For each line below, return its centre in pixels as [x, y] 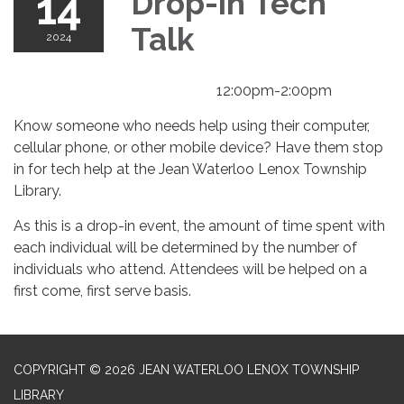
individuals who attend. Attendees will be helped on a [190, 269]
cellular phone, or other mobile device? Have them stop [198, 147]
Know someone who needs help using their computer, [192, 125]
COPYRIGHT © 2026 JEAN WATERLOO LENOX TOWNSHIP [186, 369]
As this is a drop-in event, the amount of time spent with [199, 225]
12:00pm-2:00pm [274, 90]
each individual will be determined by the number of [185, 247]
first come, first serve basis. [102, 290]
